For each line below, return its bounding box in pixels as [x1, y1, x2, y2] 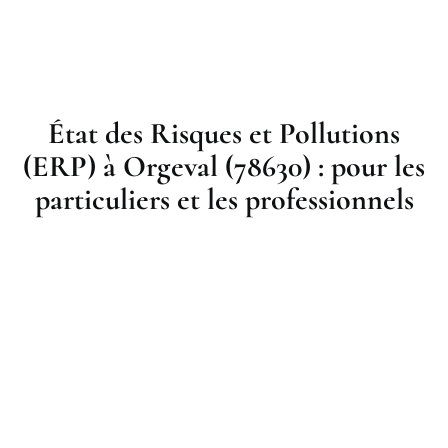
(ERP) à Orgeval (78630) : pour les [23, 148, 425, 186]
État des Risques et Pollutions [48, 115, 400, 153]
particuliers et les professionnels [34, 181, 414, 219]
